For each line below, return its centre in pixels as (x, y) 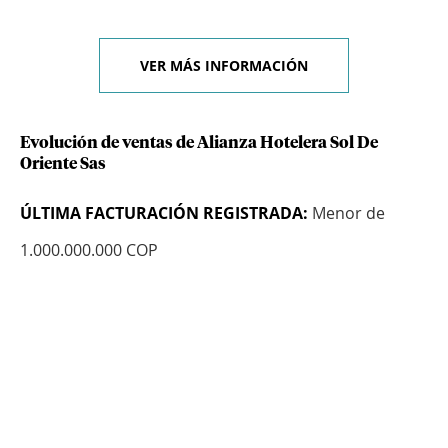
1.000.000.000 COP (89, 250)
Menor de (346, 213)
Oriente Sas (63, 164)
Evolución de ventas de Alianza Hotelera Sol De (199, 143)
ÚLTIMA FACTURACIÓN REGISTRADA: (164, 213)
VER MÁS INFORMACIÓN (224, 66)
